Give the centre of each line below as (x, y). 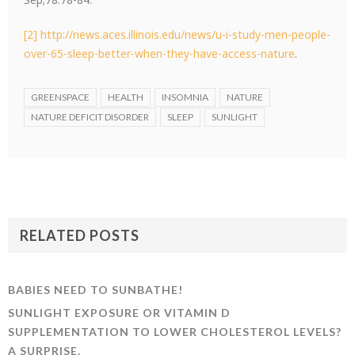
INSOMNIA (185, 97)
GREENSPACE (60, 97)
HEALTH (126, 97)
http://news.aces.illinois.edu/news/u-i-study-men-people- (185, 34)
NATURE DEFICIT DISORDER (90, 117)
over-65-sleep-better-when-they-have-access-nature (159, 53)
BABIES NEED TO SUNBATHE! (95, 290)
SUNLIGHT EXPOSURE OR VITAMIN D (119, 313)
